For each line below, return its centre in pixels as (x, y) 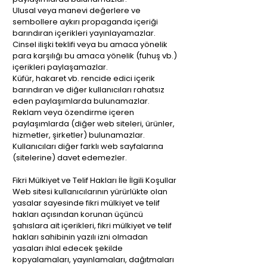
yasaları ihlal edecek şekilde (68, 248)
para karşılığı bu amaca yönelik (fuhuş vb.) (95, 56)
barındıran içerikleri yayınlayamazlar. (84, 33)
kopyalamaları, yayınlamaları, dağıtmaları (93, 260)
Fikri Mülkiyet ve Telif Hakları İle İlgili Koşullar (94, 180)
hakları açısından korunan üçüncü (78, 214)
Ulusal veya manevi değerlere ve (77, 10)
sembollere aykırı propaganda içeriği (85, 22)
